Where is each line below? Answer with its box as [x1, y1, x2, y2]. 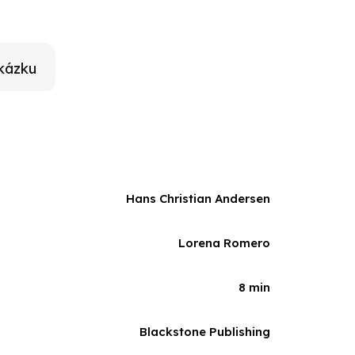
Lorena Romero [178, 235, 270, 250]
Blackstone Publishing [139, 324, 270, 339]
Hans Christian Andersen [126, 191, 270, 206]
